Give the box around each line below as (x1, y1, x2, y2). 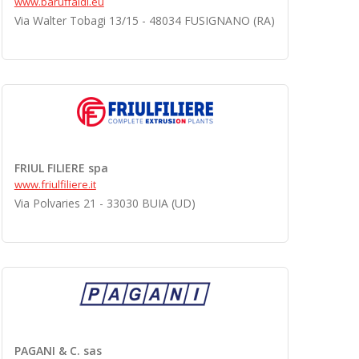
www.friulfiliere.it (14, 177, 96, 192)
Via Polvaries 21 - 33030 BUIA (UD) (14, 196, 196, 211)
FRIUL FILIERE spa (14, 160, 108, 175)
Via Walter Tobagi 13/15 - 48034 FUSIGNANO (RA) (14, 13, 275, 28)
